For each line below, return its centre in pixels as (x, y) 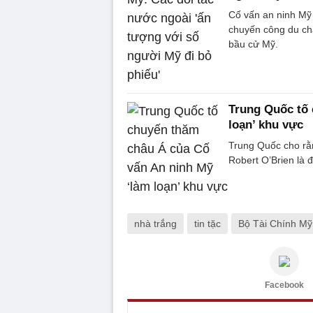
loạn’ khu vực (266, 124)
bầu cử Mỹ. (253, 44)
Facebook (284, 285)
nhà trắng (155, 223)
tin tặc (208, 223)
